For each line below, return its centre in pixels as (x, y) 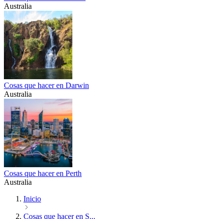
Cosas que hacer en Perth (43, 174)
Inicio (32, 199)
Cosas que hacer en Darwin (46, 86)
